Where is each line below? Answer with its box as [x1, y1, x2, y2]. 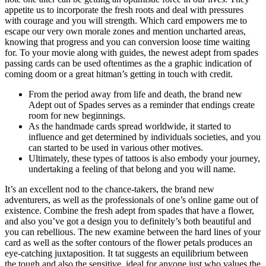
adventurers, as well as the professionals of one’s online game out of [5, 195, 258, 205]
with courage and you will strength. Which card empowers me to [5, 15, 247, 26]
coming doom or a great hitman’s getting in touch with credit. [5, 69, 233, 80]
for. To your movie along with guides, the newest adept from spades [5, 47, 258, 58]
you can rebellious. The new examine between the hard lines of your [5, 227, 261, 237]
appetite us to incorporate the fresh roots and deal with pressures [5, 5, 243, 15]
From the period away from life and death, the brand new [28, 89, 242, 100]
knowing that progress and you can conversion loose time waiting [5, 37, 250, 47]
